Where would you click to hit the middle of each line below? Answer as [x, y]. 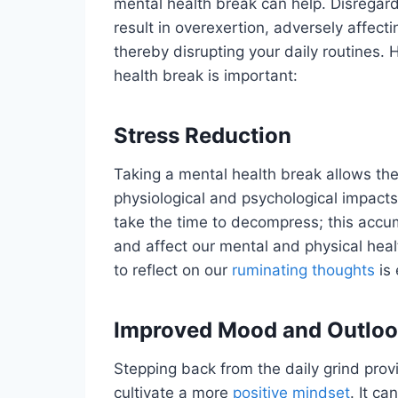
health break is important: [206, 75]
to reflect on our [173, 270]
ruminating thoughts [303, 270]
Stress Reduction [203, 135]
